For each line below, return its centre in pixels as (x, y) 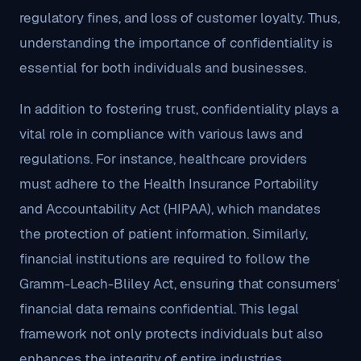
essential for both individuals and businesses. (163, 68)
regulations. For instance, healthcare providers (163, 159)
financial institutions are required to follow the (165, 259)
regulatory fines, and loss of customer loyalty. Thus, (180, 18)
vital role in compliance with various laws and (161, 134)
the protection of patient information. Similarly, (164, 234)
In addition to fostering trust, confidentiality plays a (179, 109)
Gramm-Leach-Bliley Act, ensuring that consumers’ (179, 284)
